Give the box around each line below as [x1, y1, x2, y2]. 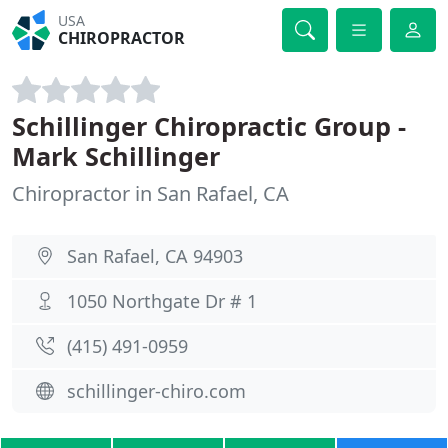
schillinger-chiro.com [67, 379, 246, 403]
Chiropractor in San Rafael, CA [12, 180, 289, 207]
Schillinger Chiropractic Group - [12, 109, 406, 143]
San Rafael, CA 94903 [67, 244, 243, 268]
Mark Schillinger [12, 139, 220, 173]
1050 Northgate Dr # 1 [67, 289, 257, 313]
